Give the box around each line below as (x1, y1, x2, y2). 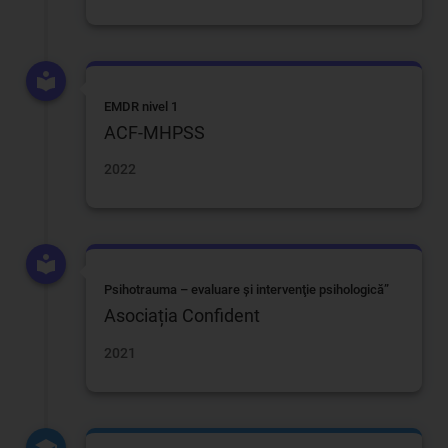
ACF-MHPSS (104, 121, 206, 143)
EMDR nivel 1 (104, 98, 179, 114)
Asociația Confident (104, 305, 261, 327)
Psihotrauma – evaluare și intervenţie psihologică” (104, 282, 390, 298)
